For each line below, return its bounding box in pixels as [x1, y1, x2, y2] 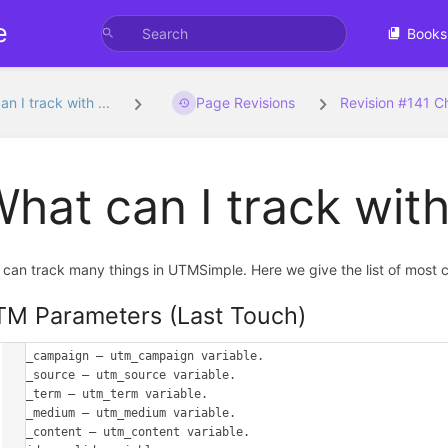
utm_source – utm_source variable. [5, 368, 237, 383]
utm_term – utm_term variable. [5, 387, 209, 402]
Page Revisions [196, 94, 296, 112]
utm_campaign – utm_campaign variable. [5, 349, 265, 364]
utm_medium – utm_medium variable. [5, 406, 237, 421]
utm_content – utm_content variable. [5, 425, 251, 440]
